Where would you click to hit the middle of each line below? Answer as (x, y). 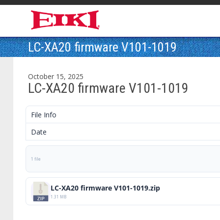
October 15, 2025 (56, 76)
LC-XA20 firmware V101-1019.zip (105, 188)
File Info (44, 114)
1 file (36, 159)
